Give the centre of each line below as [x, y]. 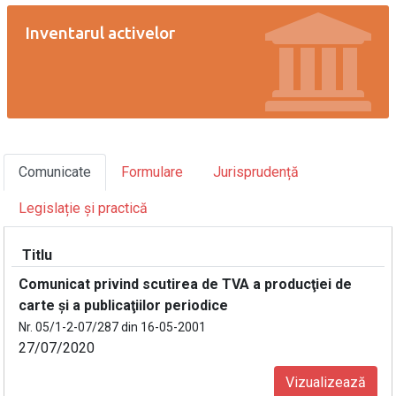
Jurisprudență [256, 172]
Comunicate [55, 172]
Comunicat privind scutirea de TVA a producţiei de [185, 284]
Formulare [152, 172]
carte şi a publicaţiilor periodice [123, 305]
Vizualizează [326, 382]
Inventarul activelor [100, 33]
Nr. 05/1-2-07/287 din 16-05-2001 [112, 327]
